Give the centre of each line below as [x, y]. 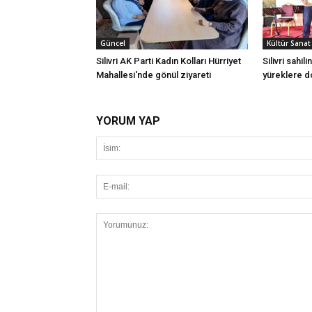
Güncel [113, 44]
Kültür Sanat [289, 44]
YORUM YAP [128, 121]
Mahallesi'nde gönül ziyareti [154, 75]
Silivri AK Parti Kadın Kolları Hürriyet [169, 61]
